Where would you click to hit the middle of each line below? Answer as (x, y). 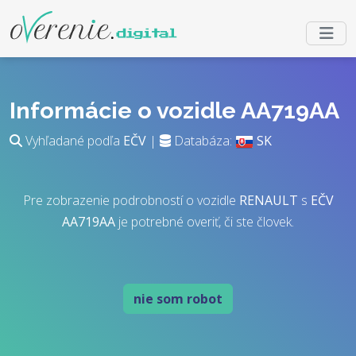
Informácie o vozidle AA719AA (174, 110)
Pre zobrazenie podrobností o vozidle (131, 200)
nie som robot (178, 299)
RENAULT (268, 200)
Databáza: (203, 141)
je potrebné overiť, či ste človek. (205, 222)
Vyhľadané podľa (73, 141)
